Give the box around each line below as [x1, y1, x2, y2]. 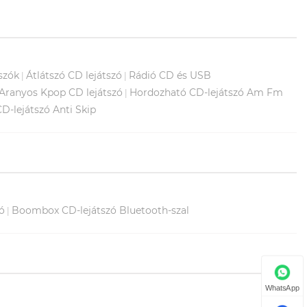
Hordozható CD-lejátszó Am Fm [130, 86, 283, 99]
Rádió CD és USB [129, 69, 211, 82]
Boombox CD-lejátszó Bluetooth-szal [12, 204, 189, 217]
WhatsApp [265, 283, 300, 293]
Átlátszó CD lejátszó [26, 69, 122, 82]
